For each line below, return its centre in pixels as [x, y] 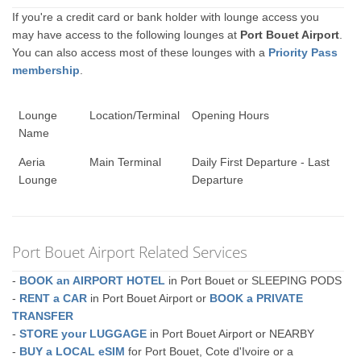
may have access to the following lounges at [127, 35]
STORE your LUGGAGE [83, 333]
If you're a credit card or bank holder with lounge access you [166, 17]
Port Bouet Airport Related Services [130, 251]
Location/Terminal [134, 115]
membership [46, 70]
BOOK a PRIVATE [257, 298]
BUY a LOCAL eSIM [73, 351]
